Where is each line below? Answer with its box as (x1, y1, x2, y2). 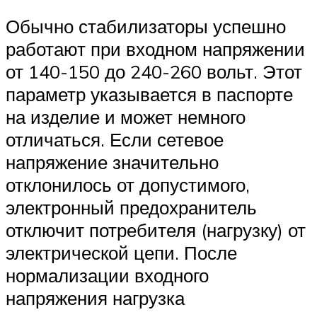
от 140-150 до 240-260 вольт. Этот (6, 59, 302, 83)
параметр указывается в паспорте (6, 82, 293, 105)
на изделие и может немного (6, 105, 246, 128)
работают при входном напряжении (6, 37, 305, 60)
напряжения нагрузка (6, 286, 185, 309)
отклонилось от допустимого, (6, 173, 250, 196)
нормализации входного (6, 263, 209, 287)
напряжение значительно (6, 150, 219, 173)
